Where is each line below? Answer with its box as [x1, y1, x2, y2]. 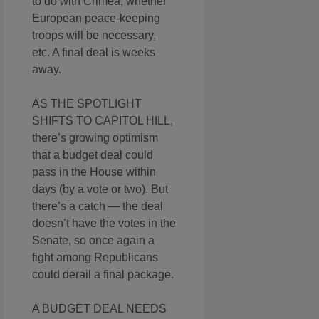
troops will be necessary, [32, 29, 156, 42]
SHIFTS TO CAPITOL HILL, [32, 115, 173, 127]
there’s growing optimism [32, 132, 158, 145]
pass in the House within [32, 166, 156, 179]
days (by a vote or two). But [32, 183, 168, 196]
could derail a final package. [32, 268, 174, 281]
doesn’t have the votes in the [32, 217, 176, 230]
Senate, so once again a [32, 234, 155, 247]
